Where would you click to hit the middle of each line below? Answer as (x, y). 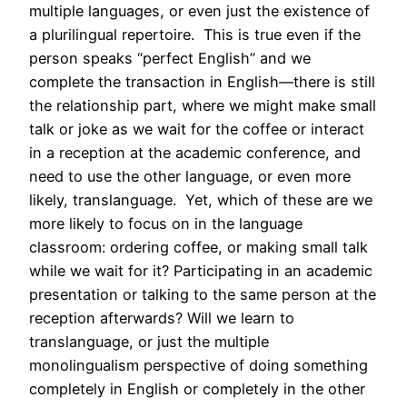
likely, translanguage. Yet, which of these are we (201, 199)
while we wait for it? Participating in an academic (201, 270)
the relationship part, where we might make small (203, 105)
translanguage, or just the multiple (149, 341)
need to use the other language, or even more (190, 176)
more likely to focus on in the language (166, 223)
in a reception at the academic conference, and (195, 152)
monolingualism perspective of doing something (199, 365)
